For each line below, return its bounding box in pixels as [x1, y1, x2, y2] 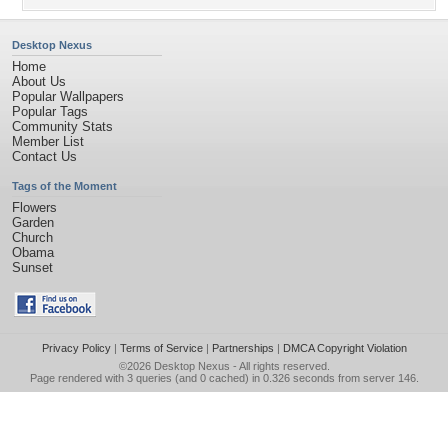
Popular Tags [12, 104, 88, 119]
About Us [12, 74, 66, 89]
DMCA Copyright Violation [282, 342, 407, 354]
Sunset [12, 260, 53, 275]
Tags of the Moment [12, 180, 117, 192]
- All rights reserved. [229, 360, 330, 372]
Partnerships [211, 342, 274, 354]
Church [12, 230, 53, 245]
